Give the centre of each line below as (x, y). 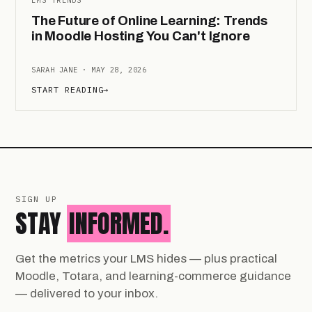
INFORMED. (118, 224)
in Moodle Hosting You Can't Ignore (141, 36)
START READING (68, 89)
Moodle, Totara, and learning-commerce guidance (153, 276)
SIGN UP (37, 199)
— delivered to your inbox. (87, 294)
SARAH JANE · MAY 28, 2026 (89, 69)
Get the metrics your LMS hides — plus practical (146, 259)
